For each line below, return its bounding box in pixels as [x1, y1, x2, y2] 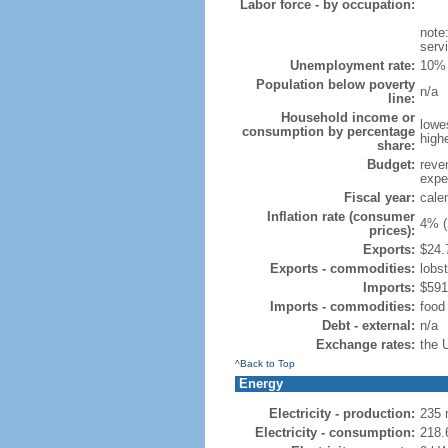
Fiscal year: [343, 190, 415, 205]
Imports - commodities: [269, 299, 415, 314]
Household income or [280, 110, 415, 125]
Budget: [366, 157, 415, 172]
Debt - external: [321, 318, 415, 333]
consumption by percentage [241, 124, 415, 139]
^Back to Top [234, 358, 295, 369]
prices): [368, 223, 415, 238]
